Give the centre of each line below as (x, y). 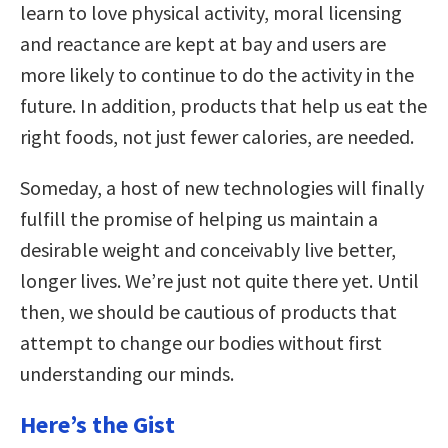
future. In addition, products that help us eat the (223, 105)
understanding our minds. (127, 373)
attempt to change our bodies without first (201, 342)
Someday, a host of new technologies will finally (222, 187)
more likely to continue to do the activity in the (217, 74)
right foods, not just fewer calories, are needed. (217, 136)
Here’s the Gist (97, 424)
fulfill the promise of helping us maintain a (199, 218)
